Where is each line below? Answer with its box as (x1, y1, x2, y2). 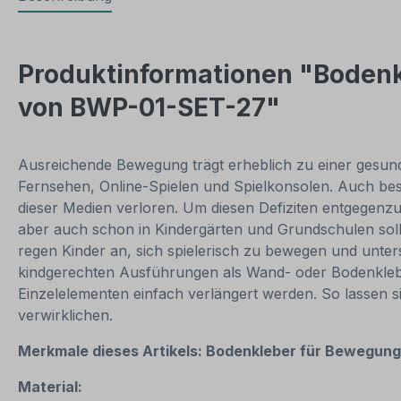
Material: (18, 378, 86, 397)
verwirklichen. (18, 306, 113, 325)
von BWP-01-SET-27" (18, 91, 280, 123)
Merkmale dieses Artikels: (18, 342, 206, 361)
